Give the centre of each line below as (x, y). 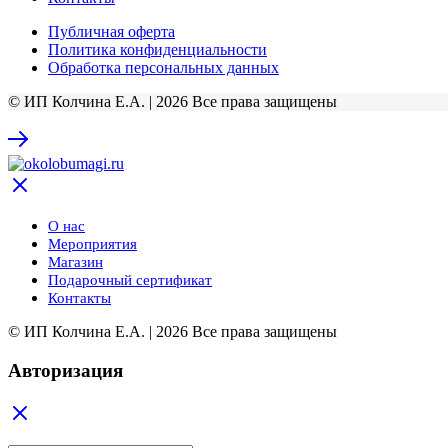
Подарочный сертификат (130, 280)
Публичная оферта (111, 32)
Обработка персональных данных (163, 68)
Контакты (79, 298)
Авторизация (65, 371)
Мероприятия (92, 244)
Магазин (75, 262)
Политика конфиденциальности (157, 50)
